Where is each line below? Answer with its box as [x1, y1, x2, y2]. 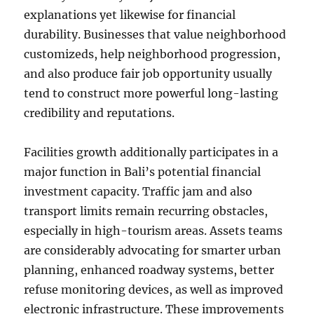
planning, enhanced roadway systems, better [24, 263, 275, 277]
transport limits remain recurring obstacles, [24, 204, 268, 218]
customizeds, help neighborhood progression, [24, 47, 281, 61]
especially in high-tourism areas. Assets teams [24, 224, 283, 238]
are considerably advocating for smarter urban [24, 243, 282, 257]
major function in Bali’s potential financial [24, 165, 261, 179]
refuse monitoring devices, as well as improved [24, 282, 284, 296]
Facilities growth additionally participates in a [24, 145, 279, 159]
